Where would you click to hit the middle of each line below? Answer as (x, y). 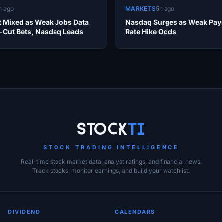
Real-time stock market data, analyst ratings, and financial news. (111, 162)
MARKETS (141, 9)
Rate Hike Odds (151, 32)
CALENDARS (135, 212)
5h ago (165, 9)
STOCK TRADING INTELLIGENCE (111, 147)
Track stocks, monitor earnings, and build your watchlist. (111, 171)
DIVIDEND (24, 212)
